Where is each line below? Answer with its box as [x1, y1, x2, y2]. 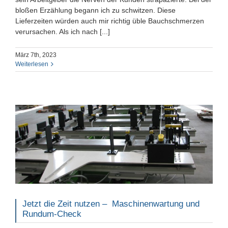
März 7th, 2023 [15, 51, 56, 59]
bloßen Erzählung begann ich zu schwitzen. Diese [15, 6, 176, 14]
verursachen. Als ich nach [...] [15, 27, 110, 36]
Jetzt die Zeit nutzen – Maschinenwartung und [22, 198, 199, 209]
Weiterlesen [15, 60, 48, 68]
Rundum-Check [22, 209, 81, 219]
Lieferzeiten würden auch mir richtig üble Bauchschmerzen [15, 16, 204, 25]
